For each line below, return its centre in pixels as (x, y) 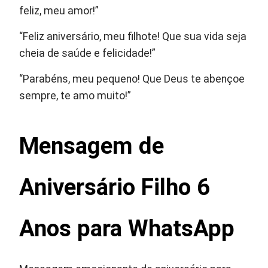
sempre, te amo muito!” (75, 96)
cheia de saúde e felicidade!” (88, 54)
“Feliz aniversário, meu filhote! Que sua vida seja (133, 37)
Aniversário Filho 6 (115, 187)
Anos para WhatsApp (127, 229)
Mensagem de (92, 146)
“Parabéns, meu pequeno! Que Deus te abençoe (132, 79)
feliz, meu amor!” (59, 11)
